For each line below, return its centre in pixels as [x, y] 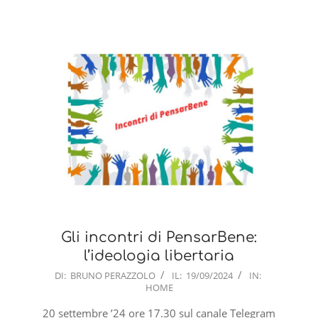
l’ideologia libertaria [159, 256]
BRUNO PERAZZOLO [113, 276]
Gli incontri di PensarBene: [159, 238]
